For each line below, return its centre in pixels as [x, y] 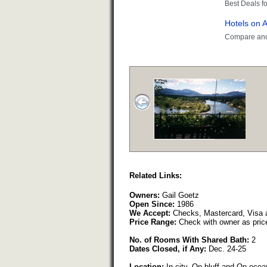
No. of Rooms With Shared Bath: [189, 240]
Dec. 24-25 [226, 249]
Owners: [145, 195]
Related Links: [156, 176]
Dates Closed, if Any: [168, 249]
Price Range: [153, 222]
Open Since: [152, 204]
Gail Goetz [179, 195]
